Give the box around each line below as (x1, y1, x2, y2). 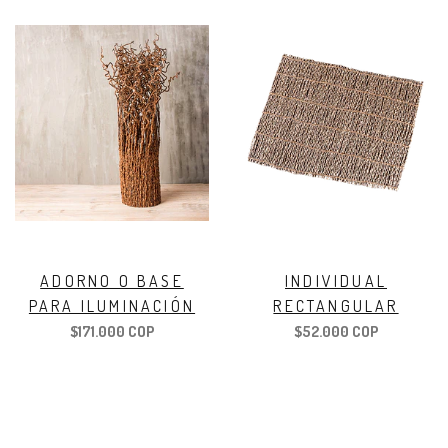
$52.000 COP (293, 322, 379, 342)
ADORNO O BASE (40, 271, 184, 292)
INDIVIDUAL (285, 271, 387, 292)
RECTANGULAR (273, 296, 399, 317)
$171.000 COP (69, 322, 155, 342)
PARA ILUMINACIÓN (28, 296, 196, 317)
